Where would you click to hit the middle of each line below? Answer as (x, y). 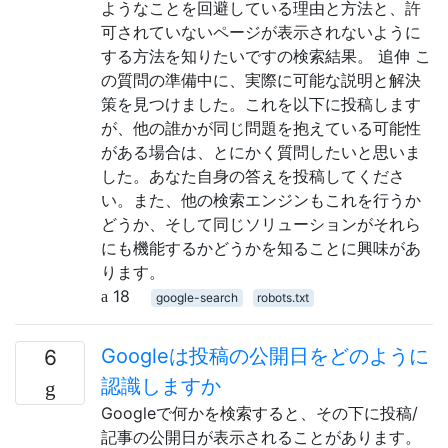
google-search (196, 297)
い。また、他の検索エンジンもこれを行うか (261, 199)
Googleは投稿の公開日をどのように (265, 355)
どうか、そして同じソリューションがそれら (261, 223)
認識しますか (161, 385)
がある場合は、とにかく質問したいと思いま (261, 151)
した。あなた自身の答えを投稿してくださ (253, 175)
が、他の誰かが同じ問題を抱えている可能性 (261, 127)
